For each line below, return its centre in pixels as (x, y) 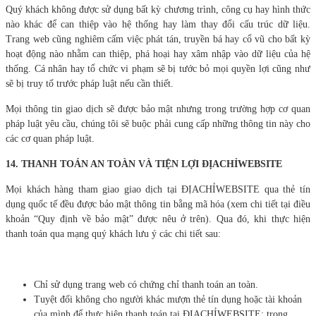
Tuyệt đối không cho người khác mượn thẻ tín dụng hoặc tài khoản (168, 299)
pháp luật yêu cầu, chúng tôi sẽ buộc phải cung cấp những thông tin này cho (158, 123)
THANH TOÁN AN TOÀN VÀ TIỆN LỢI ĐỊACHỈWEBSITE (152, 164)
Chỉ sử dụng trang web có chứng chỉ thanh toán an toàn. (146, 284)
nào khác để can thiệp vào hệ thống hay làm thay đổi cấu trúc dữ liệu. (158, 24)
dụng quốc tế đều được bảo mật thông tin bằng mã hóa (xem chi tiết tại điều (158, 204)
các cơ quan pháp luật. (50, 138)
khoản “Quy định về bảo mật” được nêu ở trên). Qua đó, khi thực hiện (158, 219)
